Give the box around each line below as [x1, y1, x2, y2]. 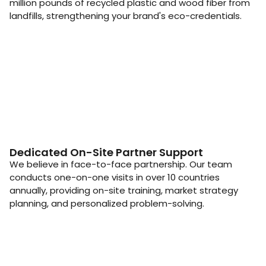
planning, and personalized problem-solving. [9, 197, 204, 210]
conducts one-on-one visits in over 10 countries [9, 171, 220, 184]
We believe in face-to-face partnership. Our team [9, 158, 232, 171]
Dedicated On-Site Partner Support [9, 145, 203, 160]
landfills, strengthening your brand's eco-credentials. [9, 9, 242, 23]
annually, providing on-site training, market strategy [9, 184, 238, 197]
